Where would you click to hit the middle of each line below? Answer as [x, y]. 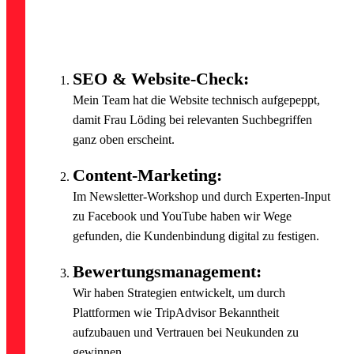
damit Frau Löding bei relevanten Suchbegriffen [193, 120]
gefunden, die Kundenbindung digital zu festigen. [196, 236]
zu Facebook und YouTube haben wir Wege [183, 217]
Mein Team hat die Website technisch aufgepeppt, [197, 100]
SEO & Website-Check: [161, 79]
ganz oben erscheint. [124, 140]
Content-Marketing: [148, 175]
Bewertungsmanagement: [168, 272]
